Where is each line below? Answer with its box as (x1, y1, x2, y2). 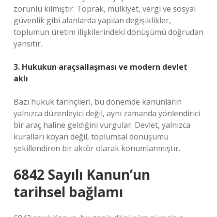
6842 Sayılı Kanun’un (14, 165, 150, 184)
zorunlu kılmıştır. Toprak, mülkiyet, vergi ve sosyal (14, 3, 196, 14)
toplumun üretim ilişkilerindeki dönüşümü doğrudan (14, 27, 203, 37)
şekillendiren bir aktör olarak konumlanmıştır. (14, 143, 180, 154)
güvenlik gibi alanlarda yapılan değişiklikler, (14, 15, 171, 26)
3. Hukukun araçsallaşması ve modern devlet (14, 62, 187, 72)
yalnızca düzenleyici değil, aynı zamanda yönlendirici (14, 108, 200, 119)
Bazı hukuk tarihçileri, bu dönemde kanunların (14, 96, 182, 107)
